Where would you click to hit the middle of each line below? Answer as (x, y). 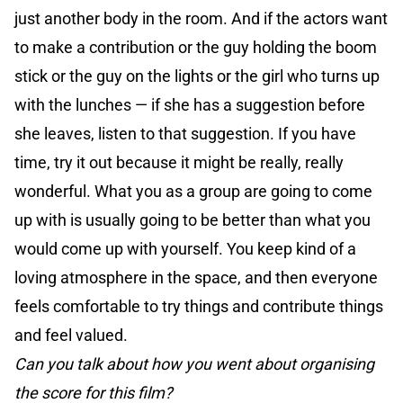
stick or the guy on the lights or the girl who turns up (197, 76)
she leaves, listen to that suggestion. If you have (185, 134)
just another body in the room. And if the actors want (201, 19)
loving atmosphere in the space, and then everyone (196, 278)
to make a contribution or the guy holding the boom (196, 48)
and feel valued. (71, 336)
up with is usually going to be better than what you (193, 220)
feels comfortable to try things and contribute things (199, 307)
